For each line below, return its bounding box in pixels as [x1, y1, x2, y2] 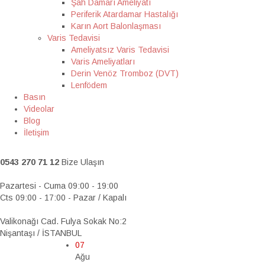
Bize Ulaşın [62, 157, 104, 167]
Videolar [24, 104, 54, 114]
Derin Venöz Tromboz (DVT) [71, 69, 179, 78]
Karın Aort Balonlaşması [71, 21, 161, 31]
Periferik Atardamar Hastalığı [71, 9, 178, 19]
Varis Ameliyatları [71, 57, 135, 66]
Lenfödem [71, 80, 107, 90]
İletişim [24, 128, 49, 137]
